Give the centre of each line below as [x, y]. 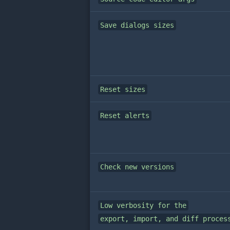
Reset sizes [123, 90]
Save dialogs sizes [137, 25]
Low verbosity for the [143, 206]
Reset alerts [125, 116]
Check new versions [137, 167]
